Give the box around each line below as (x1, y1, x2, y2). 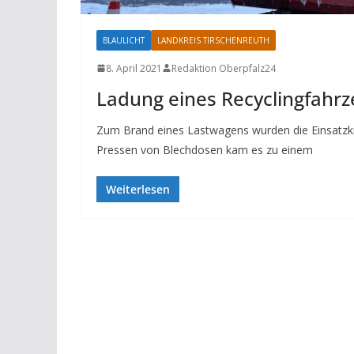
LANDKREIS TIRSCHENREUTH (157, 34, 269, 46)
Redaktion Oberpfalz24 (171, 61, 276, 75)
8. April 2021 (106, 61, 162, 75)
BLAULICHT (103, 34, 145, 46)
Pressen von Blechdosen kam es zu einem (96, 141, 313, 157)
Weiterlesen (106, 181, 170, 197)
